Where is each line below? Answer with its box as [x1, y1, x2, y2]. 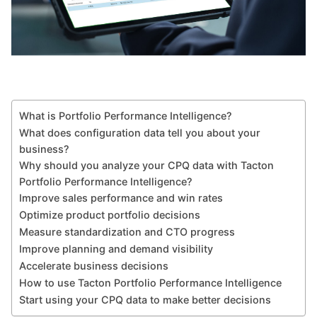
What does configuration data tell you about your [19, 126, 260, 139]
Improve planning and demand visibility [19, 242, 213, 255]
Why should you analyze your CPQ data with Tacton [19, 158, 274, 171]
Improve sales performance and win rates [19, 191, 223, 204]
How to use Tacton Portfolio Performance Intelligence [19, 276, 282, 289]
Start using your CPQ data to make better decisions [19, 293, 277, 306]
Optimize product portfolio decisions [19, 208, 200, 221]
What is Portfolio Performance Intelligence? [19, 109, 232, 122]
